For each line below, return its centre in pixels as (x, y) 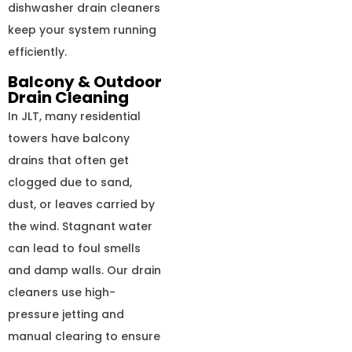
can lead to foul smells (74, 248)
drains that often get (68, 160)
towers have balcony (69, 138)
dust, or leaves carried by (81, 204)
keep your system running (82, 29)
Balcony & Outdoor (85, 81)
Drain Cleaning (68, 97)
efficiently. (37, 51)
